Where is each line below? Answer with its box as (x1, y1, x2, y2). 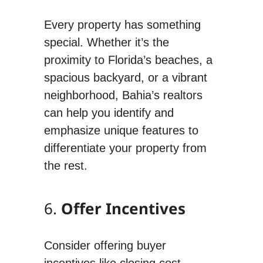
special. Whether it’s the (43, 35, 169, 49)
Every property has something (43, 18, 201, 31)
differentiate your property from (43, 141, 207, 154)
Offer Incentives (60, 197, 186, 219)
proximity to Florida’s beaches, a (43, 53, 213, 66)
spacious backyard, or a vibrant (43, 70, 207, 84)
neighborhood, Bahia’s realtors (43, 88, 203, 102)
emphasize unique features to (43, 123, 198, 137)
